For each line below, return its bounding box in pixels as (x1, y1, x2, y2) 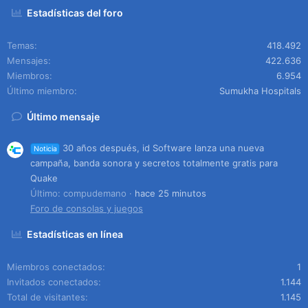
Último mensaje (27, 111, 100, 122)
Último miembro (7, 85, 74, 96)
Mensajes (7, 55, 48, 66)
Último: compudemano (30, 187, 126, 199)
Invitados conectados (7, 276, 98, 287)
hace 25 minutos (135, 187, 206, 199)
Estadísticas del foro (27, 7, 124, 19)
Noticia (33, 144, 57, 153)
